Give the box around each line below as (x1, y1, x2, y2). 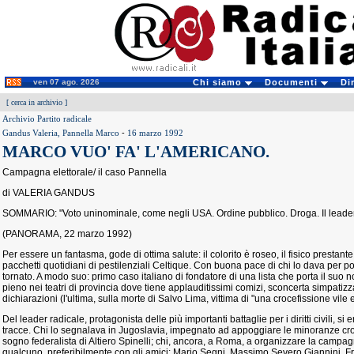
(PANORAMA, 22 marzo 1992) (2, 228, 132, 239)
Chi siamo (192, 77, 245, 87)
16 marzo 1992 (127, 128, 183, 137)
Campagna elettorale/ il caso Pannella (2, 167, 167, 178)
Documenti (264, 77, 321, 87)
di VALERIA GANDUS (2, 187, 95, 198)
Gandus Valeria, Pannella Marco (2, 128, 119, 137)
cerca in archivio (11, 98, 62, 107)
